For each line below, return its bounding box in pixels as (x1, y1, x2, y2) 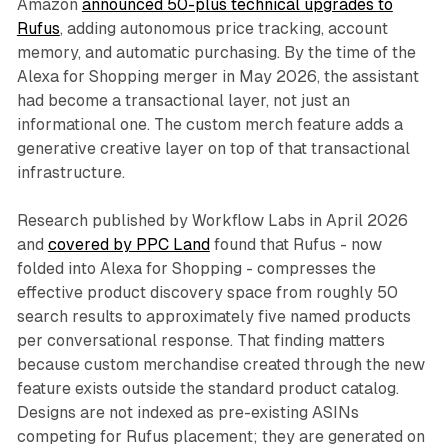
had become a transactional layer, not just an (16, 91, 350, 111)
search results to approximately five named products (16, 307, 411, 327)
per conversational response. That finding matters (16, 331, 385, 351)
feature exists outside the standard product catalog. (16, 379, 399, 399)
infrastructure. (16, 163, 125, 183)
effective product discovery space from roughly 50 (16, 283, 398, 303)
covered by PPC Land (47, 235, 210, 255)
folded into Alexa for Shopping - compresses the (16, 259, 376, 279)
